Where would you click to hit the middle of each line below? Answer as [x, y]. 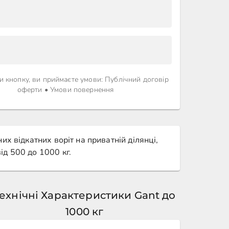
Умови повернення [82, 90]
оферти [30, 90]
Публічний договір [137, 79]
